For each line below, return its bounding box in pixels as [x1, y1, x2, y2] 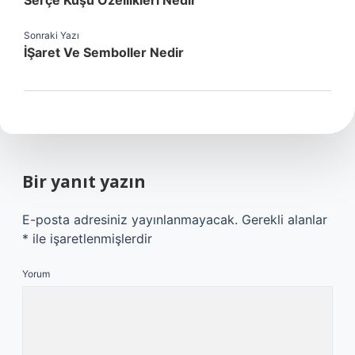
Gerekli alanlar [242, 212, 327, 227]
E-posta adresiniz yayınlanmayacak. [22, 212, 238, 227]
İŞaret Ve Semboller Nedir [24, 44, 184, 60]
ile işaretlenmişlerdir [29, 231, 152, 246]
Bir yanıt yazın [22, 170, 146, 193]
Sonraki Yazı [24, 29, 79, 41]
